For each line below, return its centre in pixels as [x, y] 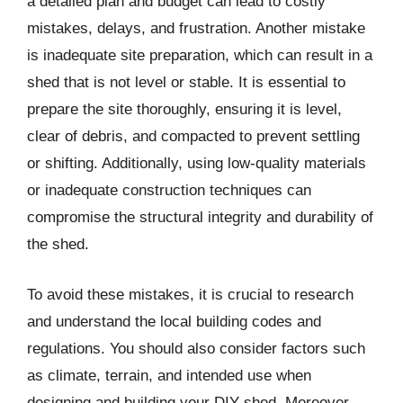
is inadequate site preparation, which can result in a [200, 55]
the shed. [58, 244]
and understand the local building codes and [174, 321]
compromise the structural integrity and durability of [200, 217]
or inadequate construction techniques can [169, 190]
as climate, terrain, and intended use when [169, 375]
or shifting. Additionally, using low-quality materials [197, 163]
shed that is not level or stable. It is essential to [186, 82]
